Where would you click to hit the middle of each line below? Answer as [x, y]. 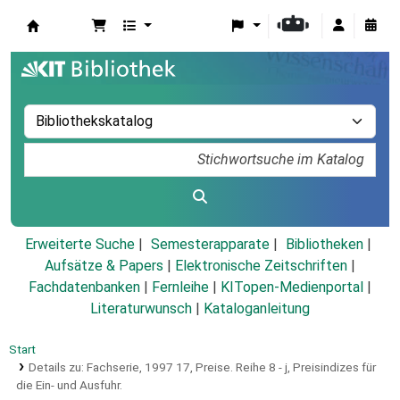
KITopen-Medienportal [292, 287]
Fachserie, [114, 367]
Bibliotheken [324, 245]
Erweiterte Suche [79, 245]
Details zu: [57, 367]
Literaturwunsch [141, 309]
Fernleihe [180, 287]
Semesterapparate [210, 245]
